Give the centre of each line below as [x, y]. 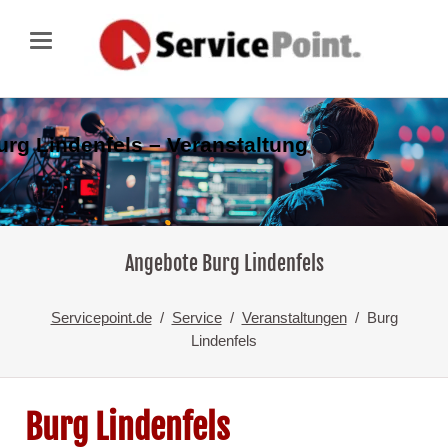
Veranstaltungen [294, 317]
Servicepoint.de [101, 317]
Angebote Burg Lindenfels [224, 264]
